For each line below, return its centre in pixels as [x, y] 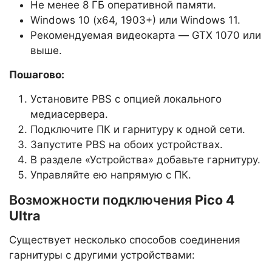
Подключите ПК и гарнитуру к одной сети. [138, 130]
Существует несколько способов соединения [125, 240]
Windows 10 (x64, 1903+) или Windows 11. [135, 20]
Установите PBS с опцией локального [126, 99]
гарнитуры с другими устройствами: [102, 255]
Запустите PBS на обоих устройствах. [127, 145]
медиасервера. [69, 114]
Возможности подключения [102, 200]
